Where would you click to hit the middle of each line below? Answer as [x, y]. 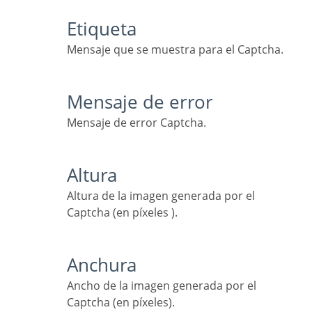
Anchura [107, 265]
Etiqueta [107, 29]
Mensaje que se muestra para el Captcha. [180, 49]
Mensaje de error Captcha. [141, 122]
